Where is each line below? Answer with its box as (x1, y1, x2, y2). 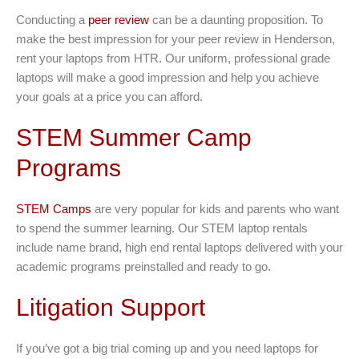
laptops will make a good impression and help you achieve (16, 71, 319, 85)
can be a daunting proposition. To (149, 13, 323, 27)
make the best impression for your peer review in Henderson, (16, 32, 335, 46)
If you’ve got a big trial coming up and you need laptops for (16, 341, 318, 356)
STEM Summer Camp (16, 124, 252, 151)
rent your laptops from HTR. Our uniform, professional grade (16, 51, 330, 66)
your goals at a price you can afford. (16, 90, 203, 104)
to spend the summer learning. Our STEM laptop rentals (16, 221, 308, 236)
